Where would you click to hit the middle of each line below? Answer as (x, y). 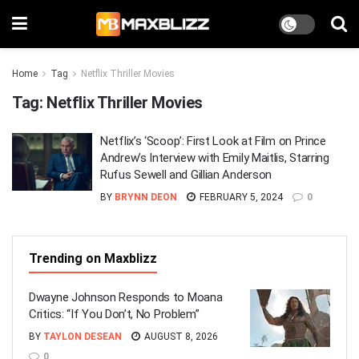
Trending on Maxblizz (93, 258)
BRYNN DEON (146, 197)
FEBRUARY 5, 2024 (240, 197)
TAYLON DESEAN (83, 337)
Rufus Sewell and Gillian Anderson (186, 175)
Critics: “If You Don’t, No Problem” (114, 314)
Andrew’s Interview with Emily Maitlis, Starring (215, 158)
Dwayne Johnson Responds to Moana (126, 297)
